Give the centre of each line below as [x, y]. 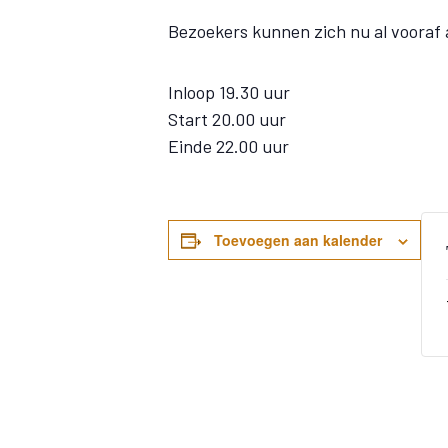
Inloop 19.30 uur [229, 92]
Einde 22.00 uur [228, 146]
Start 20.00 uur [227, 119]
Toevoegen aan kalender [298, 240]
